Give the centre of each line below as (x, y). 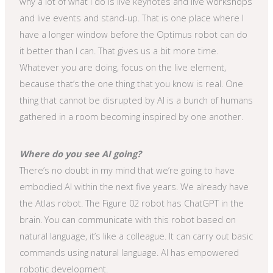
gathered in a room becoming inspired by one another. (132, 116)
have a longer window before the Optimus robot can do (134, 34)
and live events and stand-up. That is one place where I (132, 17)
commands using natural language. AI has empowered (129, 253)
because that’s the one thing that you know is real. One (132, 83)
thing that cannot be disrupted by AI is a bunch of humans (136, 100)
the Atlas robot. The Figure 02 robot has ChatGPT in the (132, 203)
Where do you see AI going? (81, 154)
